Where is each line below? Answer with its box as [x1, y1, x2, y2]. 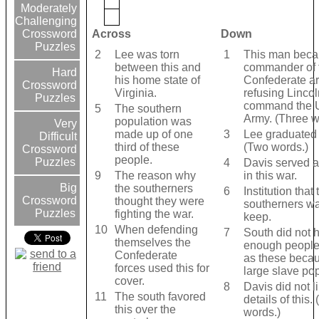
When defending [114, 224, 198, 236]
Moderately [18, 2, 78, 15]
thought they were [114, 195, 204, 208]
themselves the [114, 236, 191, 249]
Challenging [15, 15, 78, 28]
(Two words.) [243, 141, 308, 154]
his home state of [114, 74, 200, 87]
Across [92, 28, 132, 41]
